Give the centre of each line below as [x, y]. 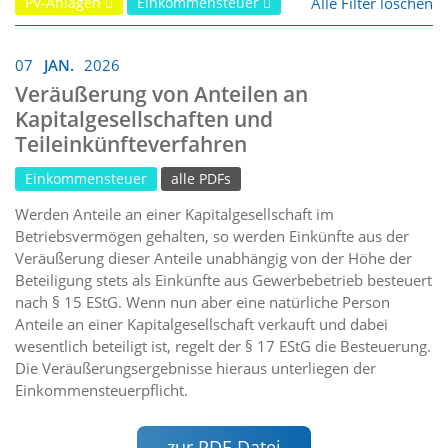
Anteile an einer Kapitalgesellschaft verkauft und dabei [201, 324]
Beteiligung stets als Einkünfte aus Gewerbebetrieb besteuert [223, 280]
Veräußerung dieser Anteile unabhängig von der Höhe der [213, 258]
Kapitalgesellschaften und [144, 119]
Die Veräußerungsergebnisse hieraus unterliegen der [195, 368]
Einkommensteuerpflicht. [101, 390]
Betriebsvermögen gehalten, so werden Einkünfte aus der [212, 236]
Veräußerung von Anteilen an [161, 94]
